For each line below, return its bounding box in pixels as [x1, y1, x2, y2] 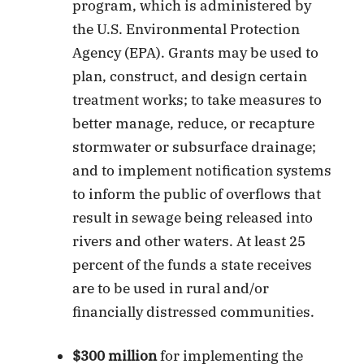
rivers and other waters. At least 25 [72, 232, 306, 250]
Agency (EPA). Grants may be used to [72, 43, 319, 62]
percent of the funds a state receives [72, 255, 313, 274]
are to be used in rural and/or [72, 279, 270, 297]
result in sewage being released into [72, 208, 314, 227]
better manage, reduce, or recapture [72, 114, 315, 132]
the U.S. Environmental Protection [72, 19, 301, 38]
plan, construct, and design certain [72, 67, 308, 85]
